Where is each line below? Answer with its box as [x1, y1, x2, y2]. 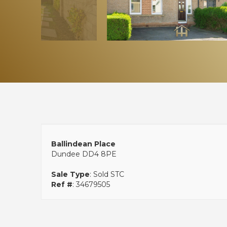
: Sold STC [89, 169, 124, 179]
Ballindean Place [51, 139, 116, 148]
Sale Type [51, 169, 90, 179]
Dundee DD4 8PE [51, 149, 117, 159]
